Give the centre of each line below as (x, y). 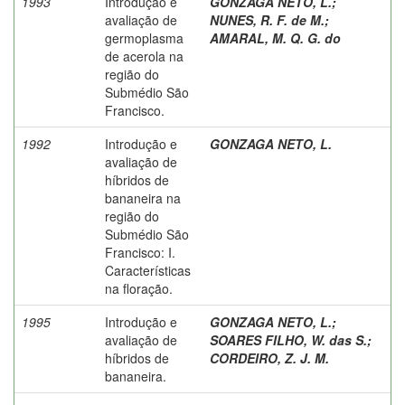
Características (148, 270)
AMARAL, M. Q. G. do (275, 38)
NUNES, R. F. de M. (267, 19)
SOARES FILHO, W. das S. (288, 339)
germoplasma (144, 38)
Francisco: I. (140, 252)
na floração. (139, 288)
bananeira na (143, 198)
